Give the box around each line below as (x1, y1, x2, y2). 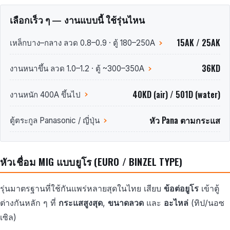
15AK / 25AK (177, 36, 221, 49)
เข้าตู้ (199, 183, 219, 194)
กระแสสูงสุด (59, 198, 103, 208)
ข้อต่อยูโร (164, 183, 199, 194)
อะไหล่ (164, 198, 188, 208)
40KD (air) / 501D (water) (132, 88, 221, 101)
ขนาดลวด (108, 198, 144, 208)
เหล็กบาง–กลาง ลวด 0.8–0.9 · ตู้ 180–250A (9, 38, 155, 48)
